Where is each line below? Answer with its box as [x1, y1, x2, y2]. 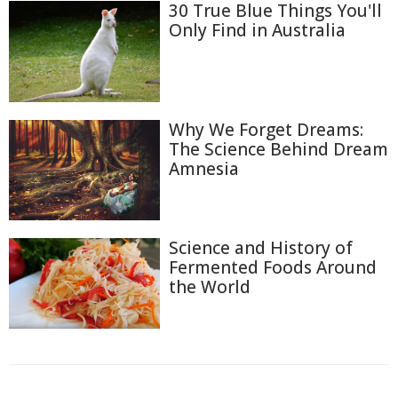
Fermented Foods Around [169, 256, 377, 280]
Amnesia [169, 156, 239, 180]
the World [169, 275, 251, 299]
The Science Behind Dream [169, 137, 388, 161]
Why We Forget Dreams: [169, 117, 363, 141]
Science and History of [169, 236, 353, 260]
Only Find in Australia [169, 19, 346, 43]
